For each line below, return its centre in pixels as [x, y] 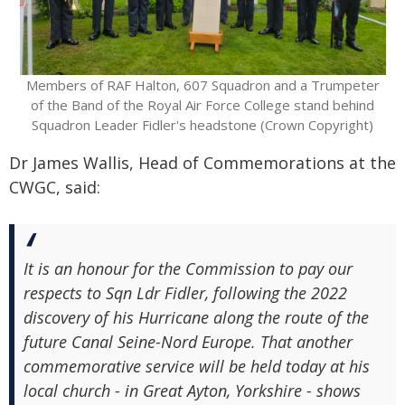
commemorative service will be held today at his [197, 366]
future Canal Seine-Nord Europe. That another [188, 342]
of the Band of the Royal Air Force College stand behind [202, 105]
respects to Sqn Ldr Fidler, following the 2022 [185, 293]
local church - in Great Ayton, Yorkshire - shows [192, 391]
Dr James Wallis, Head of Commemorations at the [202, 163]
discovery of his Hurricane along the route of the [196, 317]
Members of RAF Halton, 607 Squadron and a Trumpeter [202, 85]
